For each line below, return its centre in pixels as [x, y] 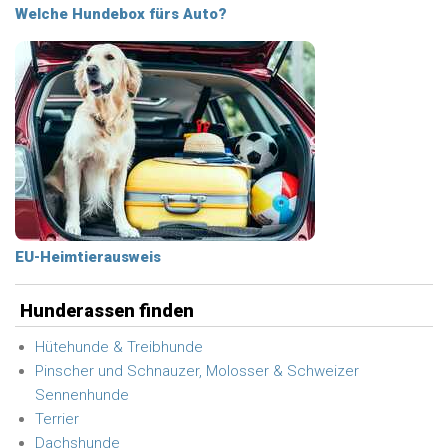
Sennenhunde [82, 395]
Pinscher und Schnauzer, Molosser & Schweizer [197, 371]
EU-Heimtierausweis [88, 257]
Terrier [57, 419]
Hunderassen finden [107, 310]
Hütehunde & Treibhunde [119, 347]
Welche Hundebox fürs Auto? [121, 14]
